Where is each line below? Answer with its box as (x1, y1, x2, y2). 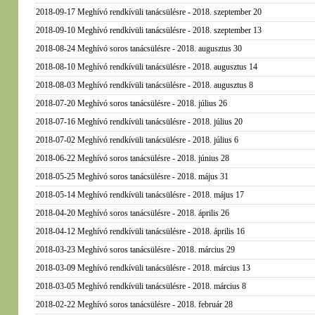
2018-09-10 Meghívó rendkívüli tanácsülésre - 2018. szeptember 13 (35, 25, 262, 35)
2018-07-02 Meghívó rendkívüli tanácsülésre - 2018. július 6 (35, 135, 238, 145)
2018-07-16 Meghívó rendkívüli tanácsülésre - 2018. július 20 (35, 117, 243, 127)
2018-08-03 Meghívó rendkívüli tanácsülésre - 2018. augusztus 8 (35, 80, 253, 90)
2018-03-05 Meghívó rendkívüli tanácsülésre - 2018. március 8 (35, 281, 246, 291)
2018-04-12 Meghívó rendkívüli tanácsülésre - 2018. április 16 (35, 226, 245, 236)
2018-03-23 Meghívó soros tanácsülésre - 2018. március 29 (35, 245, 235, 255)
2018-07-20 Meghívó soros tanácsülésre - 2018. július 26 (35, 98, 227, 108)
